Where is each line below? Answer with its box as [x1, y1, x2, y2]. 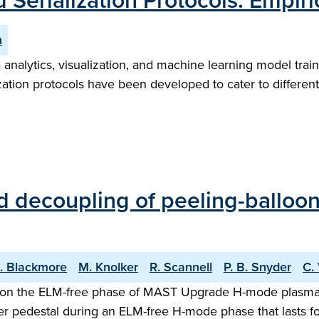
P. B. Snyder [224, 258, 291, 276]
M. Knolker [78, 258, 138, 276]
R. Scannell [150, 258, 212, 276]
